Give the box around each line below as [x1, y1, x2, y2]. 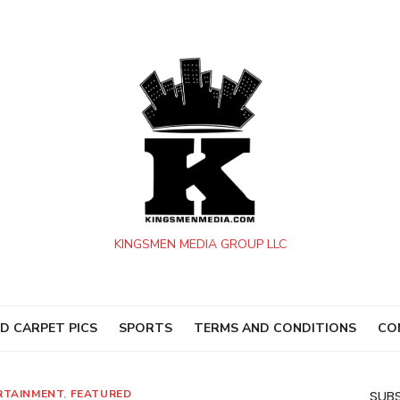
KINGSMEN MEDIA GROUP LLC [113, 235, 287, 253]
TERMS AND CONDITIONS [194, 320, 356, 337]
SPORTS [119, 320, 172, 337]
